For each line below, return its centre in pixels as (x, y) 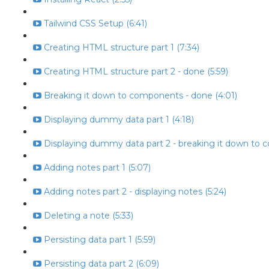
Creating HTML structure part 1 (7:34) (122, 47)
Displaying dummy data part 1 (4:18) (119, 119)
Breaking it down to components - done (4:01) (141, 95)
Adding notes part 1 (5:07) (97, 168)
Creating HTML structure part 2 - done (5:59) (136, 71)
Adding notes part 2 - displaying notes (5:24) (135, 192)
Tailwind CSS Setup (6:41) (95, 23)
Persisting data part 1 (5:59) (100, 240)
